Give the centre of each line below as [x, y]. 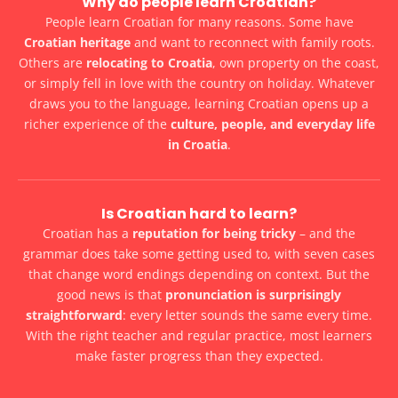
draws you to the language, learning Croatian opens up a [199, 104]
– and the [326, 234]
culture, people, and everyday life [272, 124]
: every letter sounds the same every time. [247, 315]
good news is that [111, 295]
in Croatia [197, 145]
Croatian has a [88, 234]
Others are [52, 63]
